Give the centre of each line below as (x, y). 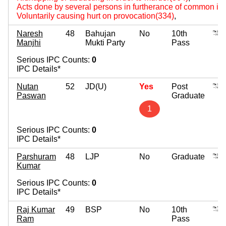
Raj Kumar (36, 209)
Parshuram (36, 156)
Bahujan (100, 33)
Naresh (30, 33)
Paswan (31, 95)
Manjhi (29, 42)
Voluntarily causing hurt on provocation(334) (95, 16)
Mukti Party (105, 42)
